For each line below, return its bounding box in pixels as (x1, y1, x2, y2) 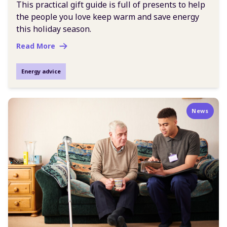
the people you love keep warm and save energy (16, 11, 199, 23)
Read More (16, 41, 55, 51)
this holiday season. (16, 23, 91, 35)
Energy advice (21, 67, 61, 75)
